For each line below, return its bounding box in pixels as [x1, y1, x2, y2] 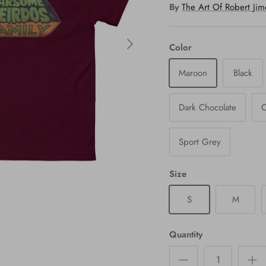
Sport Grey [179, 135, 221, 148]
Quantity [169, 227, 203, 241]
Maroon [179, 66, 208, 80]
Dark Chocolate [179, 100, 237, 114]
